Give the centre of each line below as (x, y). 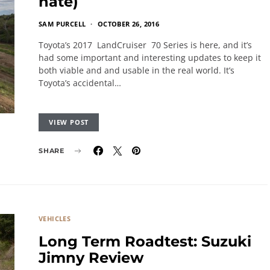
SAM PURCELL (62, 24)
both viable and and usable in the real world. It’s (137, 70)
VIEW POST (69, 122)
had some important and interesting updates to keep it (150, 58)
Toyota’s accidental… (80, 83)
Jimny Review (91, 258)
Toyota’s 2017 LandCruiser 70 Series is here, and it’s (145, 45)
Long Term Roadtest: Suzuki (145, 241)
